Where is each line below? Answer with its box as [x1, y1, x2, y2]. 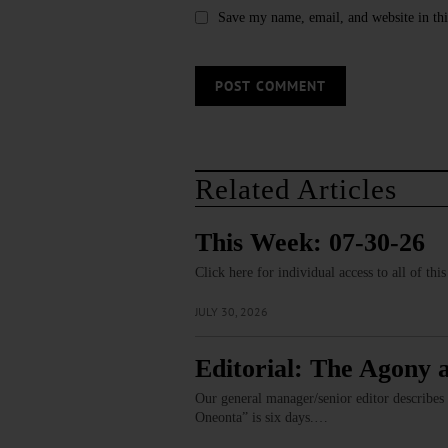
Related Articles [194, 173, 397, 206]
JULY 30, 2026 [194, 304, 268, 320]
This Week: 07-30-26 [194, 228, 425, 258]
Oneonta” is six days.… [194, 410, 328, 426]
